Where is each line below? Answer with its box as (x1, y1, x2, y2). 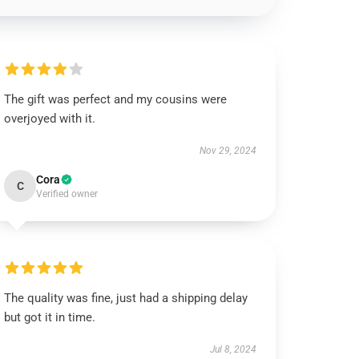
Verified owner (36, 188, 99, 200)
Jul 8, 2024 (209, 344, 256, 355)
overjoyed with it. (4, 111, 96, 126)
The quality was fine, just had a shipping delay (4, 291, 248, 305)
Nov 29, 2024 (199, 145, 256, 156)
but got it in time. (4, 310, 96, 325)
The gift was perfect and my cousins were (4, 92, 228, 107)
